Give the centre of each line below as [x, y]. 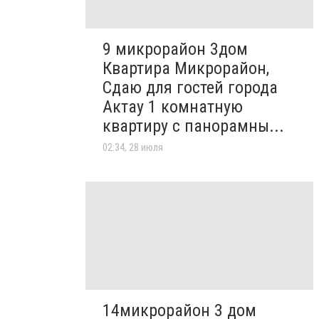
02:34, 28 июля [133, 147]
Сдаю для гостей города [190, 87]
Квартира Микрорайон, [186, 68]
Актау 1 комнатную [173, 106]
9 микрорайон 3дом [175, 49]
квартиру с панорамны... [193, 126]
